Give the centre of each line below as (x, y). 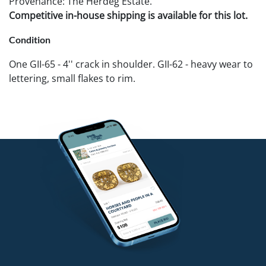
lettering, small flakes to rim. (72, 78)
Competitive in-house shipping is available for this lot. (128, 15)
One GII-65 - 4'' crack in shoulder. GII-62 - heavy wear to (131, 64)
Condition (30, 39)
